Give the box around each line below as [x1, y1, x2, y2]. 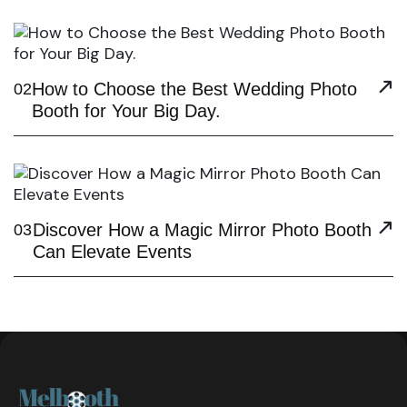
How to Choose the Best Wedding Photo [32, 79, 357, 99]
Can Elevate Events [32, 242, 192, 262]
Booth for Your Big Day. [32, 101, 221, 121]
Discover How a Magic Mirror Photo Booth [32, 220, 372, 240]
